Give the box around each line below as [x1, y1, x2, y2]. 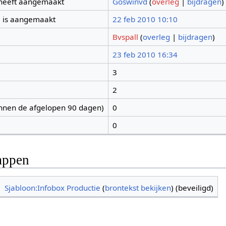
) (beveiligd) [171, 183, 214, 193]
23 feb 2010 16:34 [112, 49, 178, 60]
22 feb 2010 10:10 [112, 14, 178, 25]
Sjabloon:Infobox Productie [5, 183, 101, 193]
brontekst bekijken [105, 183, 172, 193]
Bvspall [112, 32, 138, 42]
